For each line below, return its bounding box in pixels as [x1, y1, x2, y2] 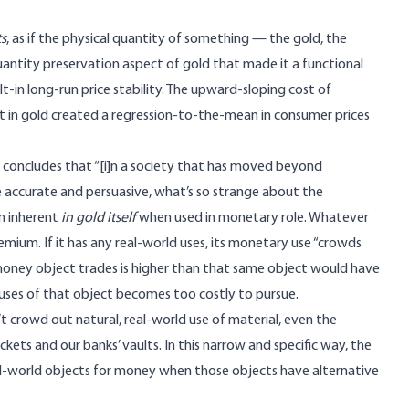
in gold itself [61, 211, 139, 225]
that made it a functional [210, 58, 363, 72]
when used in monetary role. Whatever [139, 211, 369, 225]
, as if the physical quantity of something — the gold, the [6, 32, 347, 47]
